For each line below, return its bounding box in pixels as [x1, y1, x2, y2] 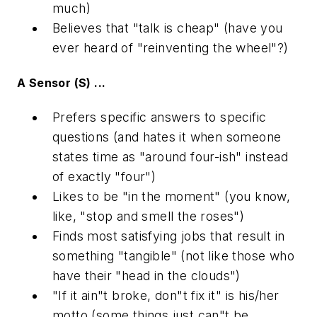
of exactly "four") [52, 169, 156, 185]
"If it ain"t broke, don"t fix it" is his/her [52, 288, 279, 304]
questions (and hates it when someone [52, 129, 282, 145]
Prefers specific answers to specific [52, 110, 267, 125]
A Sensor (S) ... [17, 76, 106, 91]
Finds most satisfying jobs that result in [52, 229, 285, 244]
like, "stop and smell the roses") [52, 209, 245, 224]
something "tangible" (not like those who [52, 248, 294, 264]
